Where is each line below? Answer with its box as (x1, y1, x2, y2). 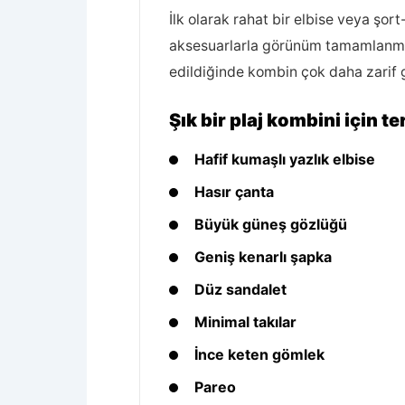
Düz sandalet (194, 280, 287, 298)
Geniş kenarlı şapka (194, 248, 332, 266)
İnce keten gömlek (194, 345, 325, 363)
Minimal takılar (194, 313, 297, 331)
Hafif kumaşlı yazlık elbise (194, 150, 375, 168)
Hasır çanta (194, 183, 274, 201)
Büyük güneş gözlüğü (194, 215, 347, 233)
